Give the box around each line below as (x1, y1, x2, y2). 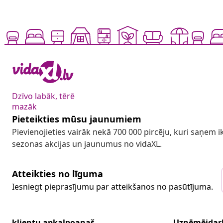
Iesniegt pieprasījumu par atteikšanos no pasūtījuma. (12, 181, 213, 193)
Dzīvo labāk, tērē (12, 91, 75, 102)
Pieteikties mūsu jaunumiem (12, 113, 141, 125)
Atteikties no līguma (12, 168, 103, 180)
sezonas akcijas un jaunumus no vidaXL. (12, 138, 162, 150)
